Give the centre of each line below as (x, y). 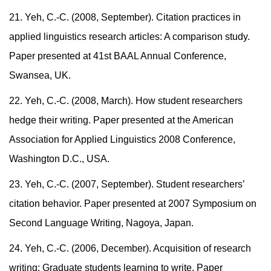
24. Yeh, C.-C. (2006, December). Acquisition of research (130, 249)
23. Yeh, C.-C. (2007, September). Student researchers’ (127, 184)
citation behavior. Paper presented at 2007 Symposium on (133, 204)
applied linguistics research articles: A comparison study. (129, 37)
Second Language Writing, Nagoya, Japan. (101, 223)
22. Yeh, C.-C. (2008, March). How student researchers (126, 101)
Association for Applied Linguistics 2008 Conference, (122, 140)
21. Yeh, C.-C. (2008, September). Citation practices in (125, 18)
